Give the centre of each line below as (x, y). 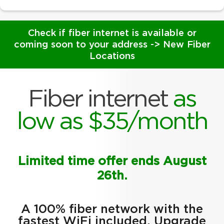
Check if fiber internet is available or (112, 33)
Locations (112, 56)
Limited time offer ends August (112, 162)
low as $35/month (112, 122)
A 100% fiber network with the (112, 210)
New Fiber (185, 44)
